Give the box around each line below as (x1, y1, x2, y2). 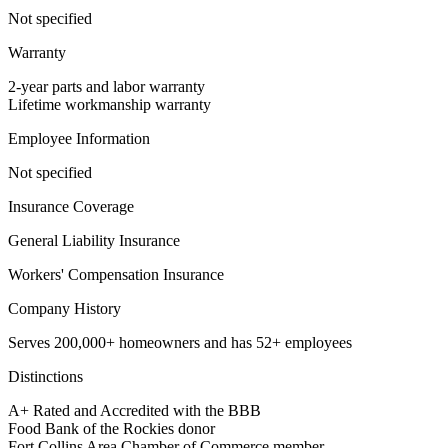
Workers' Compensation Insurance (8, 266, 224, 284)
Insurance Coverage (8, 198, 134, 216)
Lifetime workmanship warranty (8, 96, 211, 114)
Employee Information (8, 130, 150, 148)
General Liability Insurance (8, 232, 180, 250)
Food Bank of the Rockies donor (8, 420, 215, 438)
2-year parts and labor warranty (8, 78, 205, 96)
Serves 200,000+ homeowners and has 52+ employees (8, 334, 352, 352)
